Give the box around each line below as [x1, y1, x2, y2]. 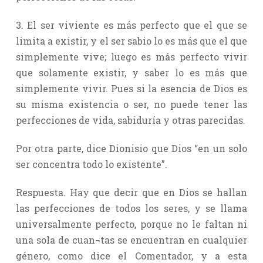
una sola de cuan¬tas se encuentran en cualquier [15, 233, 248, 246]
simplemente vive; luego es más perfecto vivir [15, 50, 248, 63]
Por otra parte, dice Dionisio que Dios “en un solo [15, 141, 248, 154]
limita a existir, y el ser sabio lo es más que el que [15, 34, 248, 47]
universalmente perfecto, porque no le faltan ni [15, 217, 248, 230]
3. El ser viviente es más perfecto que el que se [15, 18, 248, 31]
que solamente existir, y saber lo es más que [15, 66, 248, 79]
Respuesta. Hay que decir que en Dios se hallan [15, 186, 248, 198]
